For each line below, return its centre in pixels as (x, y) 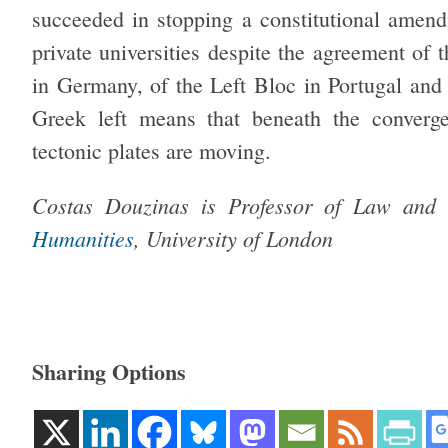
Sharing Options (109, 372)
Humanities (83, 238)
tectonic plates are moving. (151, 151)
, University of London (233, 238)
